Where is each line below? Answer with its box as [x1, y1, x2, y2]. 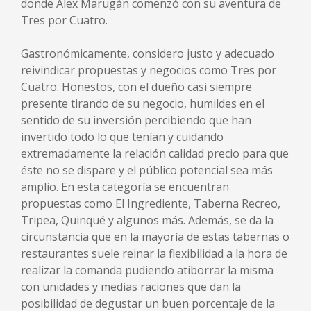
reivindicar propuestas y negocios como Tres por [21, 62, 276, 78]
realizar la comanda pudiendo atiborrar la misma [21, 262, 274, 278]
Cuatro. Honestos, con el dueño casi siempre [21, 79, 252, 94]
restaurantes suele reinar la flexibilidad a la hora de [21, 246, 287, 261]
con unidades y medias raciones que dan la [21, 279, 241, 294]
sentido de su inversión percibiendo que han [21, 112, 251, 128]
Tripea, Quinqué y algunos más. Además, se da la [21, 212, 274, 228]
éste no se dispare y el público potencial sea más [21, 162, 273, 178]
